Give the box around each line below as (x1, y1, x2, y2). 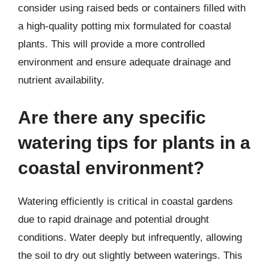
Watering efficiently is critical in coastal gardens (18, 195, 233, 207)
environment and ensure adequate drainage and (18, 56, 231, 68)
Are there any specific (18, 107, 206, 127)
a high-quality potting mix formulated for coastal (18, 20, 231, 32)
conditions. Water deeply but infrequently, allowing (18, 231, 242, 243)
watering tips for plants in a (18, 132, 250, 153)
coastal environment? (18, 157, 204, 178)
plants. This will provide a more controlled (18, 38, 205, 50)
